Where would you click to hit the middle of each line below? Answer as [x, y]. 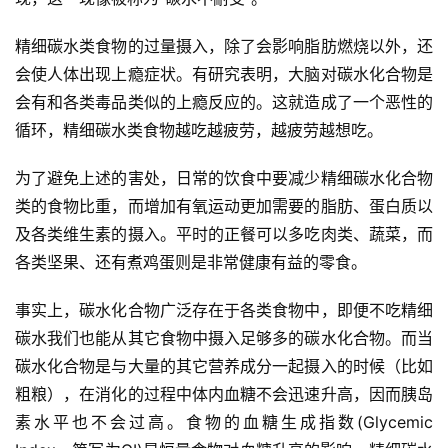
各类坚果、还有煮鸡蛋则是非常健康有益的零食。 [191, 262]
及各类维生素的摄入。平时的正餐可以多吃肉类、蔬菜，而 [224, 234]
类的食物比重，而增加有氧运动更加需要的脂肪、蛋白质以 [224, 206]
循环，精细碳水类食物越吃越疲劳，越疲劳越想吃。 [199, 130]
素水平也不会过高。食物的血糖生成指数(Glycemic [224, 422]
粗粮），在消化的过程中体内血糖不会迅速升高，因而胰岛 [224, 394]
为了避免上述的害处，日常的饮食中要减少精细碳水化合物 [224, 178]
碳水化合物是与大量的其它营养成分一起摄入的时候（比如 [224, 366]
